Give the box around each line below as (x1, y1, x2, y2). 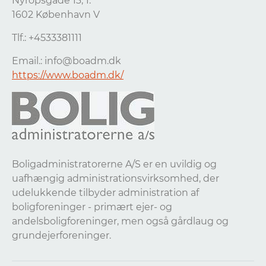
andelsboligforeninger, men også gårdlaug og (12, 216, 229, 227)
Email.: (12, 55, 45, 66)
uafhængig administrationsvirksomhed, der (12, 173, 219, 184)
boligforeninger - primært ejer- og (12, 201, 172, 213)
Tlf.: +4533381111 (12, 32, 82, 43)
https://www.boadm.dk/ (12, 69, 123, 81)
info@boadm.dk (45, 55, 121, 66)
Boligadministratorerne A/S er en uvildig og (12, 159, 217, 170)
